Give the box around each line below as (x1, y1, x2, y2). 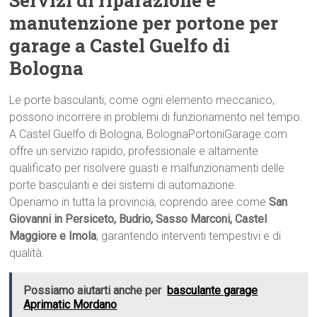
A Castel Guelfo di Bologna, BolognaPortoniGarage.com (9, 127, 288, 141)
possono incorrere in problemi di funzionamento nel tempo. (9, 110, 304, 124)
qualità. (9, 246, 45, 260)
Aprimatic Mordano (23, 298, 117, 311)
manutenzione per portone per (9, 11, 279, 35)
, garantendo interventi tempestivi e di (96, 229, 282, 243)
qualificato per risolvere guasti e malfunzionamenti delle (9, 161, 285, 175)
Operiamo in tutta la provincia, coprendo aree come (9, 195, 270, 209)
